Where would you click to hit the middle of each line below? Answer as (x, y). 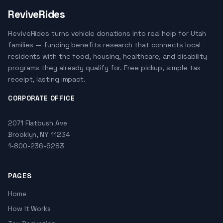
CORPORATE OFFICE (42, 98)
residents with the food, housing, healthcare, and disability (108, 56)
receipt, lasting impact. (47, 79)
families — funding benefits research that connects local (104, 45)
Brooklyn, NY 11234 (39, 135)
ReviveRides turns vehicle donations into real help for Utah (107, 33)
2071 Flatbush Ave (38, 123)
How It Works (30, 209)
